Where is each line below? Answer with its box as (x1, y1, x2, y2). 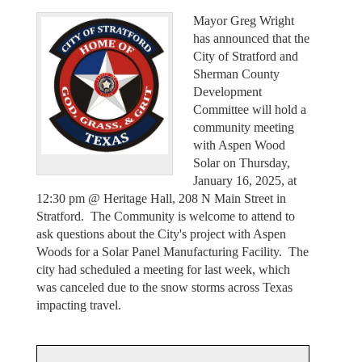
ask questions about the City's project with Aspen (36, 226, 286, 241)
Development (193, 84, 262, 99)
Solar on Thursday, (193, 155, 290, 170)
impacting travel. (36, 297, 128, 312)
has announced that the (193, 31, 309, 45)
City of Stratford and (193, 48, 298, 63)
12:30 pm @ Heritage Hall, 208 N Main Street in (36, 191, 286, 205)
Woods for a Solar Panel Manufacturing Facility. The (36, 244, 309, 259)
